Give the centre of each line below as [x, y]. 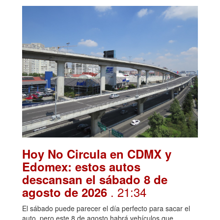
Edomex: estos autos [81, 167]
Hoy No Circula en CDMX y [97, 154]
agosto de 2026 [66, 192]
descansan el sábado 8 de [95, 179]
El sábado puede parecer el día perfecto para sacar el [106, 208]
